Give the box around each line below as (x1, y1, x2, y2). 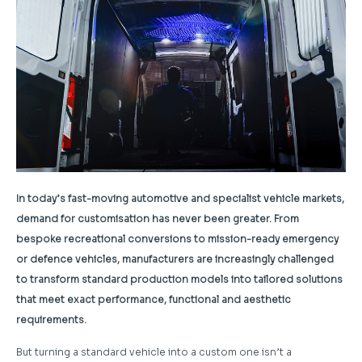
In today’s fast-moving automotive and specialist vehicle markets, (16, 192, 344, 204)
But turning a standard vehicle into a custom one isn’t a (16, 345, 292, 358)
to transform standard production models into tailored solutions (16, 272, 343, 285)
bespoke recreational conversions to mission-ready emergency (16, 232, 339, 245)
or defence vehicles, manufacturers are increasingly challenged (16, 252, 334, 265)
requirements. (16, 313, 86, 326)
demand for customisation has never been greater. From (16, 212, 299, 225)
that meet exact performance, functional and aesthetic (16, 293, 291, 305)
